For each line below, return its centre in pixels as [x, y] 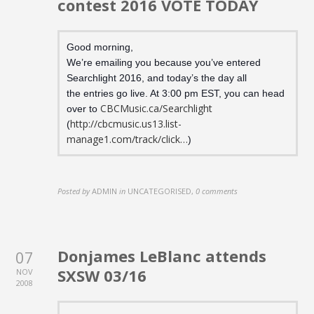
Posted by [74, 191]
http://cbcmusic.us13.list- [126, 123]
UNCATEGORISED [160, 191]
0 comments [217, 191]
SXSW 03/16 [102, 276]
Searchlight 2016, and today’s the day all [157, 77]
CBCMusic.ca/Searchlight [157, 108]
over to [84, 108]
